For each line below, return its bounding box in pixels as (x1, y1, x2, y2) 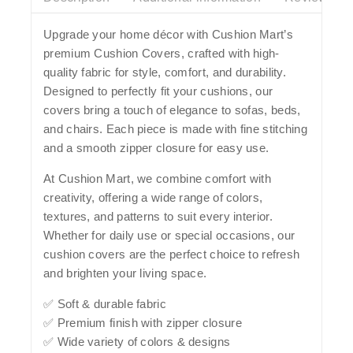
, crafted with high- (180, 46, 280, 61)
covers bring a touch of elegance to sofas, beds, (43, 103, 301, 117)
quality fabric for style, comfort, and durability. (43, 65, 286, 80)
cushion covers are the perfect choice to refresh (43, 247, 300, 262)
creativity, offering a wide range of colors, (43, 191, 263, 205)
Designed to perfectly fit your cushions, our (43, 84, 273, 98)
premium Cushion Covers (43, 46, 181, 61)
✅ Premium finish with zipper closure (43, 316, 242, 330)
